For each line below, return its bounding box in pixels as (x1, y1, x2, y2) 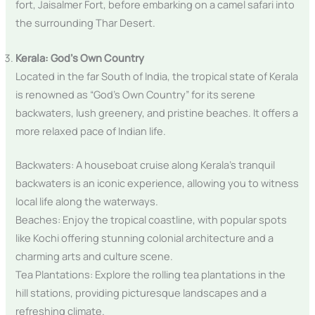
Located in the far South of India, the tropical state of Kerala (15, 68, 299, 83)
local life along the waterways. (15, 193, 159, 208)
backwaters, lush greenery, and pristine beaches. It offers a (15, 105, 299, 120)
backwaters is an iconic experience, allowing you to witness (15, 175, 300, 190)
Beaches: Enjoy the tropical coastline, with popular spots (15, 212, 288, 226)
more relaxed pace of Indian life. (15, 123, 167, 138)
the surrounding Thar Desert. (15, 15, 156, 30)
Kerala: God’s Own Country (15, 50, 145, 65)
